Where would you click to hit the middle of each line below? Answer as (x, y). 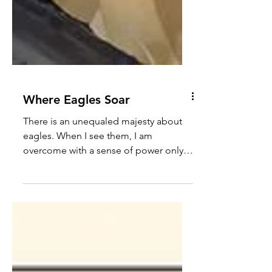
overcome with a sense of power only (103, 204)
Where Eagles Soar (76, 153)
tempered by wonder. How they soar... (152, 218)
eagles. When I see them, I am (40, 189)
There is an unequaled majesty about (103, 175)
